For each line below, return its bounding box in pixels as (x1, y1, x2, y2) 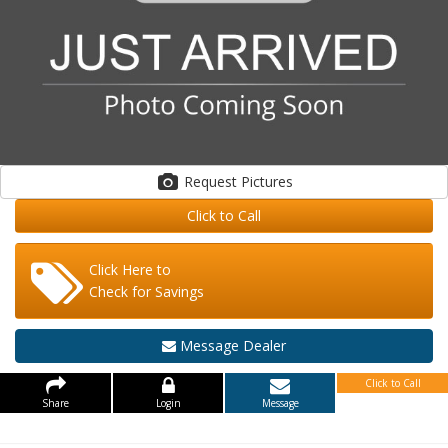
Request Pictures (240, 172, 293, 191)
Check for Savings (89, 282, 204, 301)
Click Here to (89, 260, 171, 279)
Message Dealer (176, 336, 286, 355)
